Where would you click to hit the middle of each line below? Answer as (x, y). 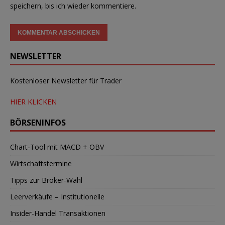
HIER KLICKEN (33, 102)
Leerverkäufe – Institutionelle (57, 197)
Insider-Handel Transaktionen (58, 213)
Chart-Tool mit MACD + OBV (57, 147)
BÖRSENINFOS (38, 123)
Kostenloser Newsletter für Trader (66, 81)
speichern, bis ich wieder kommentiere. (73, 6)
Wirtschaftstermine (41, 164)
